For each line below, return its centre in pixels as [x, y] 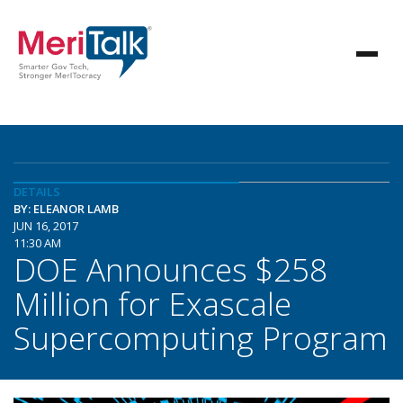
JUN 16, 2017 [46, 226]
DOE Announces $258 [170, 269]
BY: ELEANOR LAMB [66, 209]
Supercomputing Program [201, 337]
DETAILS [37, 192]
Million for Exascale [152, 303]
